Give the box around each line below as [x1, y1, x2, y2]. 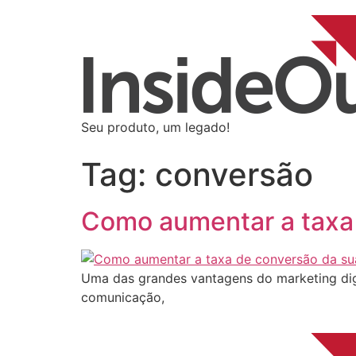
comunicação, [81, 289, 164, 305]
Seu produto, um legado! [81, 119, 230, 135]
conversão [155, 155, 313, 194]
